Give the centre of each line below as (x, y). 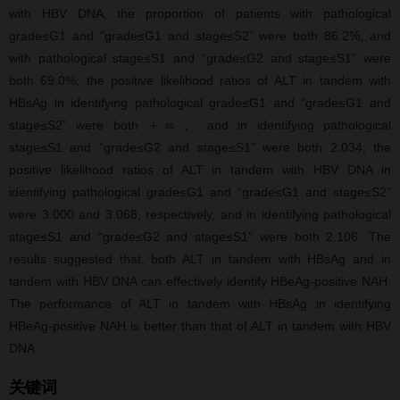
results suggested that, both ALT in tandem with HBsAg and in (200, 259)
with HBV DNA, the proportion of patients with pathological (200, 13)
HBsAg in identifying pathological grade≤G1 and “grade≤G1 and (200, 103)
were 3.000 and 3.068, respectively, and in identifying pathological (200, 214)
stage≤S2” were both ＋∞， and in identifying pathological (200, 125)
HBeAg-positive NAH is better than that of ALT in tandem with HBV (200, 326)
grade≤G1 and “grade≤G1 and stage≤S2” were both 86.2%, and (200, 36)
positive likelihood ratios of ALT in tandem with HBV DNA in (200, 170)
